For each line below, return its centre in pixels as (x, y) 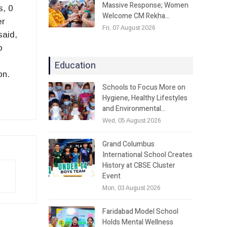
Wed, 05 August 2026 (132, 120)
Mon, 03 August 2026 (132, 188)
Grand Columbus (129, 144)
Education (75, 65)
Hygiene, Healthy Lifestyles (145, 98)
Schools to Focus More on (144, 87)
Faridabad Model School (141, 211)
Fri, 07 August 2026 (129, 28)
